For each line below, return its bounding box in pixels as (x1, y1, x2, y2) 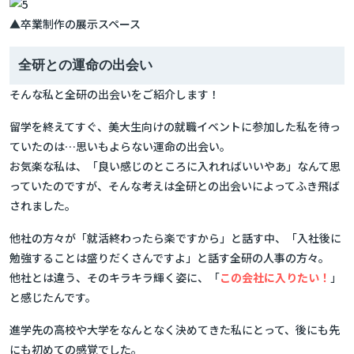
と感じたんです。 (9, 289, 96, 305)
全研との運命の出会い (18, 58, 153, 73)
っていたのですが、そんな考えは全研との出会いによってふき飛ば (9, 178, 340, 194)
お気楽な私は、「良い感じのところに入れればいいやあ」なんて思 (9, 158, 341, 174)
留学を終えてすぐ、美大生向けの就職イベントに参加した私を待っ (9, 119, 341, 134)
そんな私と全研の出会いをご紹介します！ (9, 86, 220, 102)
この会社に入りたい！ (220, 269, 330, 285)
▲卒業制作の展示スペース (9, 16, 141, 32)
